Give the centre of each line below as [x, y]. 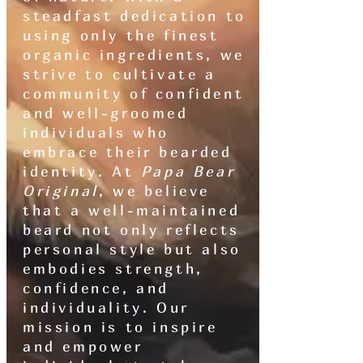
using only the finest [121, 36]
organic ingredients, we [134, 55]
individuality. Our [106, 308]
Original [61, 191]
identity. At [82, 172]
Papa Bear [188, 172]
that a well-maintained [132, 211]
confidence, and [96, 288]
